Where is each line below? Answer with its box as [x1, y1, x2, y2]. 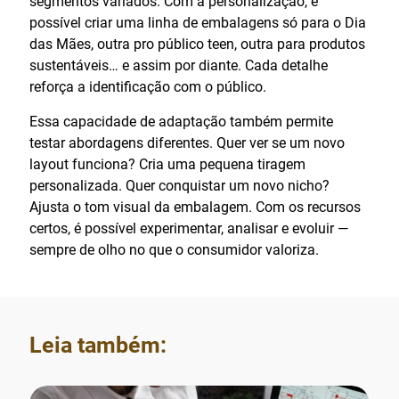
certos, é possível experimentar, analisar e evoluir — [29, 219, 348, 237]
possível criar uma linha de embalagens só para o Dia [29, 13, 366, 31]
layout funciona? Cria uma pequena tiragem [29, 155, 305, 173]
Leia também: [29, 331, 167, 358]
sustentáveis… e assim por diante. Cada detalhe [29, 56, 328, 74]
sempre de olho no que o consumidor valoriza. [29, 240, 319, 258]
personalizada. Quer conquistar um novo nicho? [29, 176, 330, 194]
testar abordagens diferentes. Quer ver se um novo [29, 134, 345, 151]
